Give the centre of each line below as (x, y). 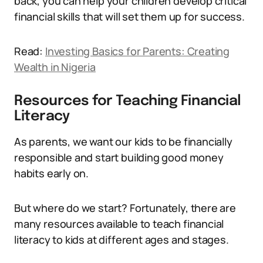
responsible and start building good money (119, 157)
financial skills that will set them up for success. (129, 16)
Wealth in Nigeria (55, 67)
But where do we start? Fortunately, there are (125, 208)
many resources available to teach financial (119, 224)
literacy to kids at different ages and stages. (122, 240)
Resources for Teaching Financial (128, 101)
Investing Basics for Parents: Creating (137, 51)
